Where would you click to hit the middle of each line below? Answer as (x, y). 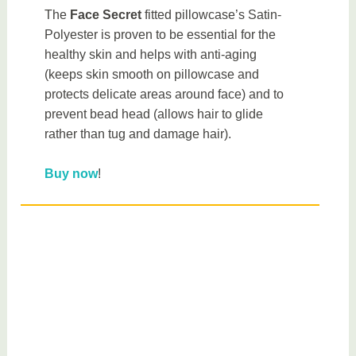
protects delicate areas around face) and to (164, 94)
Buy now (72, 174)
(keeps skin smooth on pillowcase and (152, 74)
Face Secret (106, 14)
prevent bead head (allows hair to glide (154, 114)
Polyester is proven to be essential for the (161, 34)
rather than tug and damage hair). (141, 133)
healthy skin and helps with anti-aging (151, 54)
